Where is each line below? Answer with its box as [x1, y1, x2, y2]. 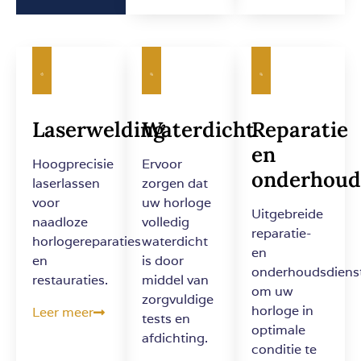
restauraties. [32, 272, 108, 289]
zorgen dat [142, 175, 208, 193]
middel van [142, 272, 209, 289]
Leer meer [32, 304, 93, 322]
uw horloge [142, 194, 211, 212]
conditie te [251, 341, 317, 359]
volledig [142, 214, 189, 231]
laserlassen [32, 175, 100, 193]
